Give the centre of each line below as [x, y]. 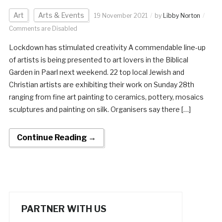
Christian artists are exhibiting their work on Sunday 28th [101, 84]
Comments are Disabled [43, 28]
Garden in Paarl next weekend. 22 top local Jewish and [96, 72]
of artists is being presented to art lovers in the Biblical [98, 59]
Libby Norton [181, 15]
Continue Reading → [56, 137]
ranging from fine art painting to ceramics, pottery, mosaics [106, 97]
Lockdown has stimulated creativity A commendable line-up [107, 47]
